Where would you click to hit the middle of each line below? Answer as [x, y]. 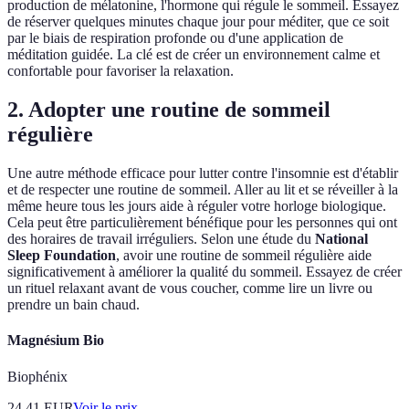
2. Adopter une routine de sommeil [169, 110]
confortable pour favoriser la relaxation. [121, 71]
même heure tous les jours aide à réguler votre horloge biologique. [197, 206]
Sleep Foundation [62, 256]
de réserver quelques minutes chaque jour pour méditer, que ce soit [198, 22]
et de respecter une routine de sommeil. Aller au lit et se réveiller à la [203, 190]
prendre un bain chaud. [73, 305]
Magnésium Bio [56, 341]
